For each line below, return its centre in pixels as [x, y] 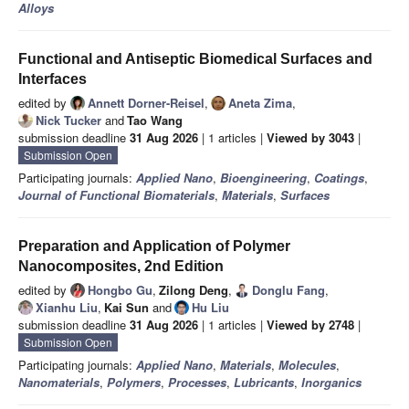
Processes [197, 383]
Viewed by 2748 [310, 325]
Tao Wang [155, 121]
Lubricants [264, 383]
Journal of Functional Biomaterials [116, 195]
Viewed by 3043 [310, 138]
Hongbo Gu [120, 290]
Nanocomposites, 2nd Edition [121, 267]
